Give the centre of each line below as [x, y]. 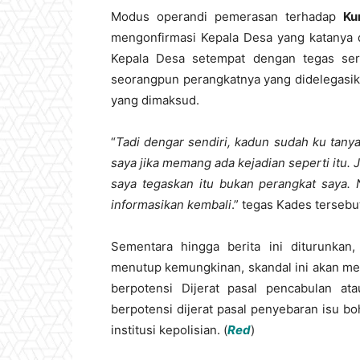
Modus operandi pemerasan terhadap [227, 16]
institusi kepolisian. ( [169, 330]
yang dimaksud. [155, 100]
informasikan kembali [171, 205]
